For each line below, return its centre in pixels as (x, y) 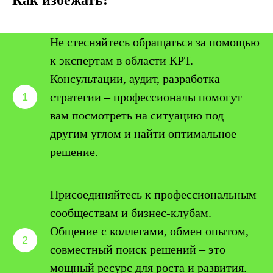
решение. (74, 152)
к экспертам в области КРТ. (122, 60)
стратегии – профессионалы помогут (146, 97)
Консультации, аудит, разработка (135, 79)
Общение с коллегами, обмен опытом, (149, 231)
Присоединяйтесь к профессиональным (153, 194)
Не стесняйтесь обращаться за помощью (155, 42)
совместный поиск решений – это (138, 249)
